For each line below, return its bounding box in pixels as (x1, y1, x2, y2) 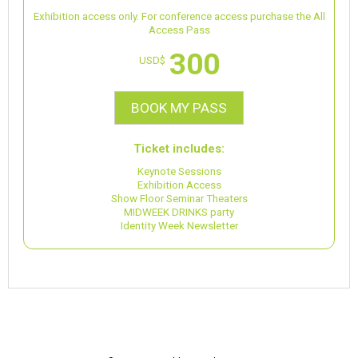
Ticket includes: (133, 141, 225, 156)
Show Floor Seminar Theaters (110, 193, 248, 205)
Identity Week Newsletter (120, 220, 238, 232)
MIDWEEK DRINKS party (124, 206, 234, 218)
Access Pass (148, 24, 210, 36)
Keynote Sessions (137, 165, 221, 177)
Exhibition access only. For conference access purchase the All (33, 10, 325, 22)
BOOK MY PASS (131, 100, 227, 116)
